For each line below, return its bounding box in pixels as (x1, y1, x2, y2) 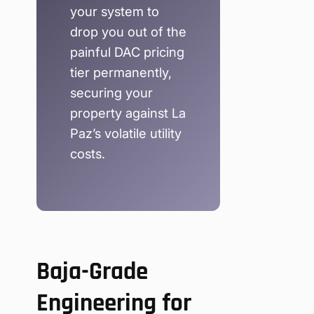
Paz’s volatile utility (70, 125, 182, 142)
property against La (70, 105, 186, 121)
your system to (70, 4, 159, 20)
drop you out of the (70, 24, 186, 40)
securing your (70, 85, 153, 101)
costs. (70, 146, 105, 162)
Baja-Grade (36, 255, 148, 287)
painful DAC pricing (70, 44, 184, 60)
